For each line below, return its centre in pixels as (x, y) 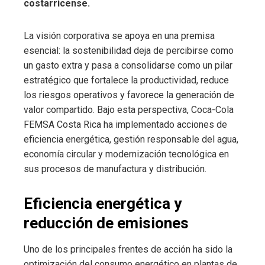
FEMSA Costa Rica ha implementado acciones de (125, 124)
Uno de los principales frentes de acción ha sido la (128, 249)
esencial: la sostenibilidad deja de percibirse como (129, 50)
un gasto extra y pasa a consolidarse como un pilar (128, 65)
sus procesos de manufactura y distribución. (115, 169)
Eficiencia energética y (103, 203)
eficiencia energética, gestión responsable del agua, (131, 139)
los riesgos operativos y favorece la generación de (129, 95)
